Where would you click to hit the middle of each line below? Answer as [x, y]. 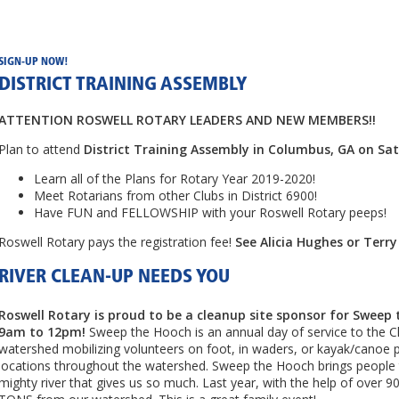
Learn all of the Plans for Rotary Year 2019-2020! [175, 179]
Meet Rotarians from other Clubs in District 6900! [175, 196]
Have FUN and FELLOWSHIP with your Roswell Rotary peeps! [210, 213]
